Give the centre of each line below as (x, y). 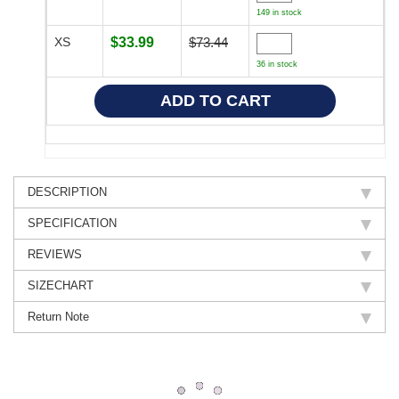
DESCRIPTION (67, 191)
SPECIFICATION (72, 223)
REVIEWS (55, 254)
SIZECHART (61, 285)
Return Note (58, 316)
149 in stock (279, 12)
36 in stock (277, 64)
